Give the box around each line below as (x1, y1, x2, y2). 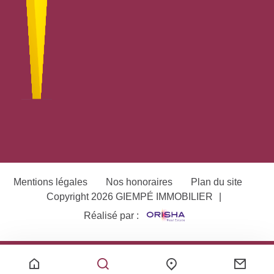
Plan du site (191, 176, 242, 187)
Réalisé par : (84, 210, 141, 221)
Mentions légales (13, 176, 87, 187)
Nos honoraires (106, 176, 172, 187)
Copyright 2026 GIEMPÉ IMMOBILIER (46, 191, 213, 202)
